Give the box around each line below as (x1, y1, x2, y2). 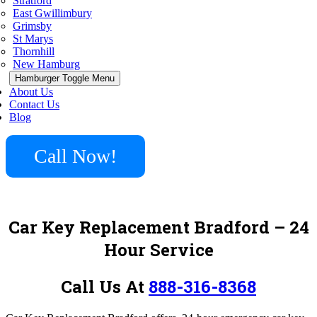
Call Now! (34, 145, 117, 167)
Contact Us (9, 98, 59, 110)
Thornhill (13, 45, 54, 57)
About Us (9, 86, 53, 98)
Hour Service (103, 238, 214, 261)
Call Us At (61, 275, 149, 298)
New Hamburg (13, 58, 80, 70)
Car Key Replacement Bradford (8, 215, 270, 238)
